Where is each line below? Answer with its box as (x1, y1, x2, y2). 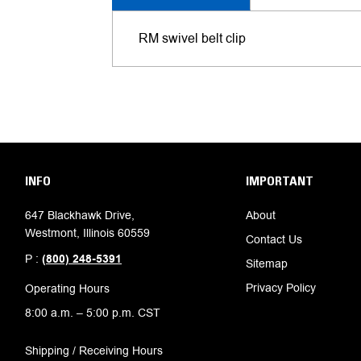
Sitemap (245, 255, 288, 272)
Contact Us (245, 230, 302, 247)
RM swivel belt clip (139, 28, 246, 48)
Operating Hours (25, 280, 110, 297)
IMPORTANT (245, 172, 313, 189)
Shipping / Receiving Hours (25, 342, 163, 359)
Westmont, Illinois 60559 (25, 224, 150, 241)
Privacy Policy (245, 279, 316, 296)
